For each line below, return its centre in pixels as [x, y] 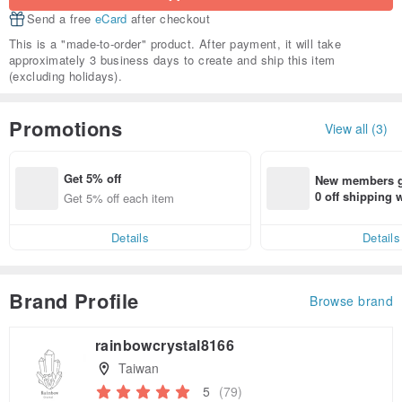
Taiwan [138, 368]
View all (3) [356, 128]
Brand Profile [74, 301]
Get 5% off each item [119, 197]
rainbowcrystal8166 [165, 345]
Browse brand [351, 300]
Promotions [66, 129]
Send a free [61, 19]
